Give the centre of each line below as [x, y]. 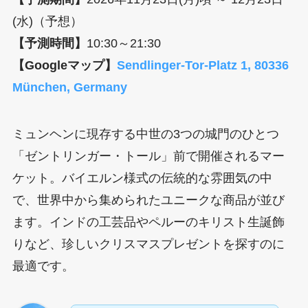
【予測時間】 [49, 44]
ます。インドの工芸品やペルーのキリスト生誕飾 [148, 222]
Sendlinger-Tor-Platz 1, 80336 [202, 66]
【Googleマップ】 [64, 66]
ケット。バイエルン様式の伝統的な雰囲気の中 [142, 178]
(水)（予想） [47, 22]
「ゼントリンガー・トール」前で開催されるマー [148, 156]
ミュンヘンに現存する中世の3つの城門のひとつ [145, 134]
